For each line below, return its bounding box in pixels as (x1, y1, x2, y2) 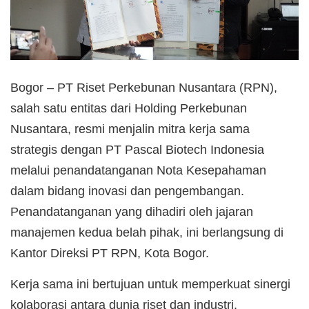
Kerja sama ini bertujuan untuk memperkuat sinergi (10, 277, 290, 291)
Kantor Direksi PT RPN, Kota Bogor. (10, 246, 209, 260)
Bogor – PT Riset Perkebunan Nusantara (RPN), (10, 80, 277, 94)
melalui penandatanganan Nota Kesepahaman (10, 163, 266, 177)
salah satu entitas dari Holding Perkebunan (10, 101, 247, 115)
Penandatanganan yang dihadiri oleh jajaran (10, 204, 253, 219)
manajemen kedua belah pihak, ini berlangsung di (10, 225, 283, 239)
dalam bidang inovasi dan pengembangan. (10, 183, 244, 198)
